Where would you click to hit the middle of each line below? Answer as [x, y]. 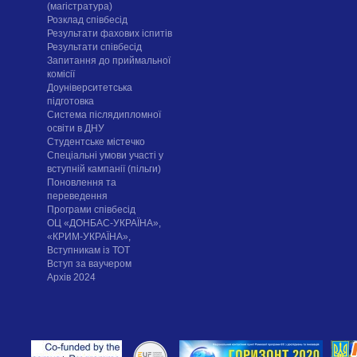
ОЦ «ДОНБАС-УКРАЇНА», [104, 223]
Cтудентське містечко [96, 141]
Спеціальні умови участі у [105, 155]
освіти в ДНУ [75, 128]
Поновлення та [81, 182]
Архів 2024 [71, 277]
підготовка [70, 101]
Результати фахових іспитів [109, 33]
